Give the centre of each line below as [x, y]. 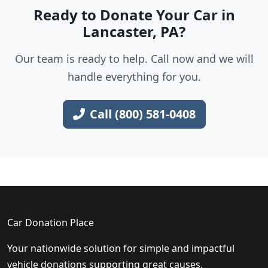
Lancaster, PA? [134, 31]
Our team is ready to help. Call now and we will [134, 59]
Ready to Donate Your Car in [134, 15]
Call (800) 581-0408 [142, 114]
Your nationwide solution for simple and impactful [121, 248]
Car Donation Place [51, 223]
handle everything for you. [134, 77]
